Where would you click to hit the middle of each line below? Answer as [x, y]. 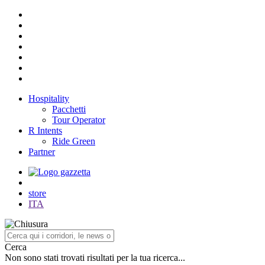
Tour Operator [79, 120]
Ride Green [74, 141]
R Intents [45, 130]
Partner [42, 152]
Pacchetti [69, 109]
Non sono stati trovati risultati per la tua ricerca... [95, 258]
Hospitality [49, 98]
